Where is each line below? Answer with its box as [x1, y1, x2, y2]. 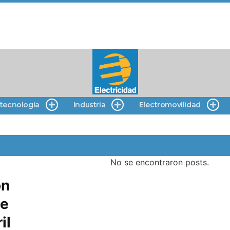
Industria [73, 100, 106, 109]
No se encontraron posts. [110, 157, 209, 167]
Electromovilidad [139, 100, 201, 109]
